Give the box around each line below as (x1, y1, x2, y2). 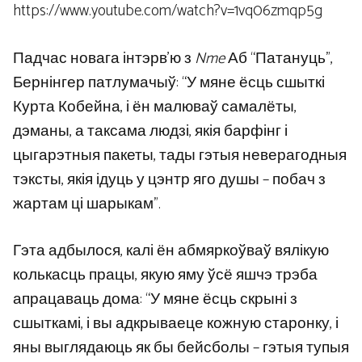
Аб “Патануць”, (225, 45, 333, 71)
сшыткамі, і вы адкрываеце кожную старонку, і (13, 311, 339, 337)
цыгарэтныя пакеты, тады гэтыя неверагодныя (13, 142, 347, 168)
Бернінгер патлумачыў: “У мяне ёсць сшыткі (13, 69, 325, 95)
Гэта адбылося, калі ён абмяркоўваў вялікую (13, 238, 329, 264)
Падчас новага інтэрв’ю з (13, 45, 195, 71)
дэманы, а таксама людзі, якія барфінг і (13, 118, 288, 144)
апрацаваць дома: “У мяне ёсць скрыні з (13, 287, 297, 313)
